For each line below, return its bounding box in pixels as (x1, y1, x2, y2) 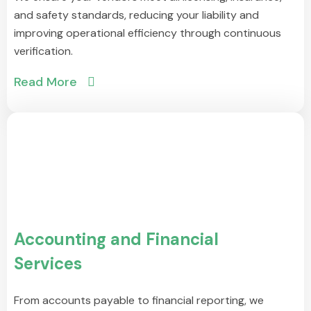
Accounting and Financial (14, 228, 219, 250)
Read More (14, 73, 77, 90)
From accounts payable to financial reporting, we (14, 292, 264, 308)
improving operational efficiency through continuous (14, 25, 281, 40)
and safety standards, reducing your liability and (14, 7, 259, 22)
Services (14, 252, 82, 274)
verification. (14, 43, 73, 58)
